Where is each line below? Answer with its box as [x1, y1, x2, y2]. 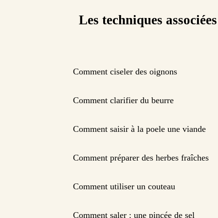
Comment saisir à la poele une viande [73, 124, 206, 134]
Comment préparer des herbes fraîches [73, 153, 209, 163]
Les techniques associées [79, 13, 217, 28]
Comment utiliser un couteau [73, 182, 175, 192]
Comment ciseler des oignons [73, 67, 177, 77]
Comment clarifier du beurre [73, 95, 174, 106]
